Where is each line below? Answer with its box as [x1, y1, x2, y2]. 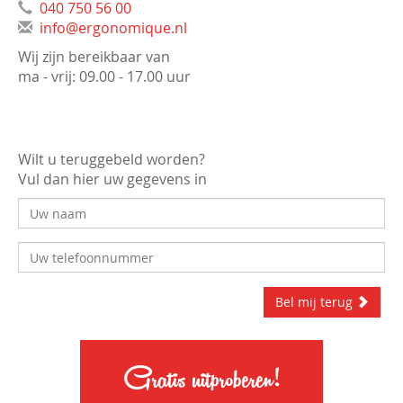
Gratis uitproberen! [124, 358, 279, 396]
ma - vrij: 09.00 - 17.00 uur [18, 67, 191, 86]
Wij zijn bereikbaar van [18, 47, 170, 67]
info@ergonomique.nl [40, 18, 187, 38]
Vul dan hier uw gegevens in [18, 169, 207, 189]
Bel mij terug [275, 293, 356, 310]
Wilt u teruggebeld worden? [18, 149, 205, 169]
